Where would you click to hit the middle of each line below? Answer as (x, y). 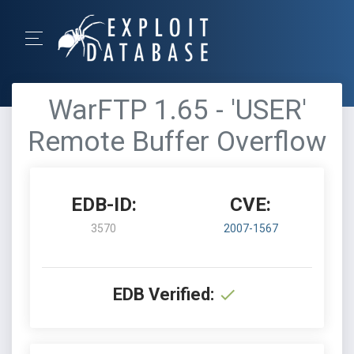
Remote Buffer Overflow (177, 142)
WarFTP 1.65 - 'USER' (177, 110)
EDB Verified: (164, 294)
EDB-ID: (104, 205)
